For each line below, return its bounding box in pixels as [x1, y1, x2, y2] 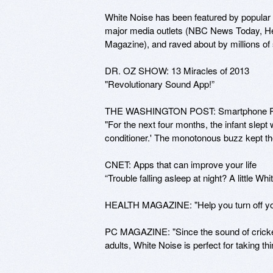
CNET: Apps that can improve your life [105, 157, 257, 171]
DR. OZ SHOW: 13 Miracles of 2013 [105, 63, 249, 77]
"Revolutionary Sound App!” [105, 77, 214, 90]
